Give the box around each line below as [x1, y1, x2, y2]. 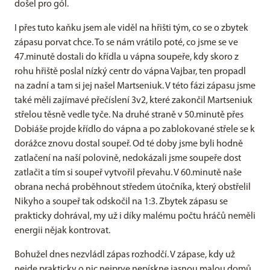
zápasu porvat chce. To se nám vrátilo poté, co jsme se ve [14, 38, 238, 48]
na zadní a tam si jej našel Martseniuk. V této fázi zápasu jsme [14, 81, 256, 91]
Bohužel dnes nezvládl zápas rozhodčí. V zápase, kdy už [14, 250, 235, 260]
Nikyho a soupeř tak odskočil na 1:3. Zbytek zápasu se [14, 197, 228, 207]
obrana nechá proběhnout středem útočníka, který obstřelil [14, 183, 251, 192]
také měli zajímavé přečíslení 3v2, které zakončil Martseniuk [14, 96, 253, 105]
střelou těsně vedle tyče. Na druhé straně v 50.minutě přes [14, 110, 243, 120]
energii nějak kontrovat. [14, 226, 112, 236]
